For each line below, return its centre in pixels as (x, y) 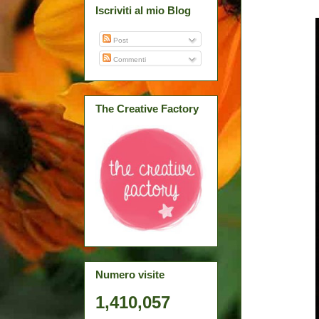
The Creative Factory (147, 108)
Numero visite (130, 275)
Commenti (129, 59)
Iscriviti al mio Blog (143, 11)
